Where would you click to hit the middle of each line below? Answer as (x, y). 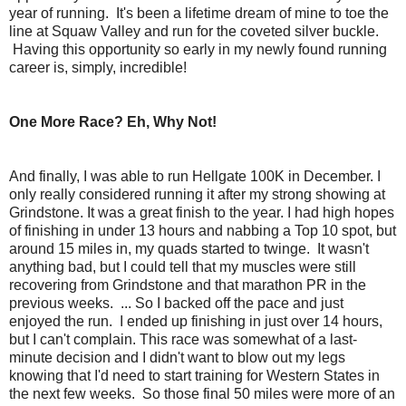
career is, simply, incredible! (98, 67)
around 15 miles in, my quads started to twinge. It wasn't (189, 248)
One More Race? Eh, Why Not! (113, 121)
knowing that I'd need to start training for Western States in (194, 375)
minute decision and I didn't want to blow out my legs (177, 357)
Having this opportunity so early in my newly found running (198, 49)
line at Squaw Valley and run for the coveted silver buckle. (194, 31)
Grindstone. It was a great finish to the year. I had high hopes (202, 212)
